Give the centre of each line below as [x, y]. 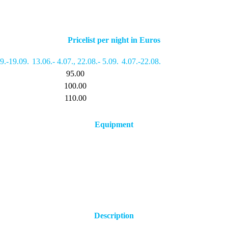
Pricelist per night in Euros [114, 40]
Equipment [114, 125]
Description [114, 215]
